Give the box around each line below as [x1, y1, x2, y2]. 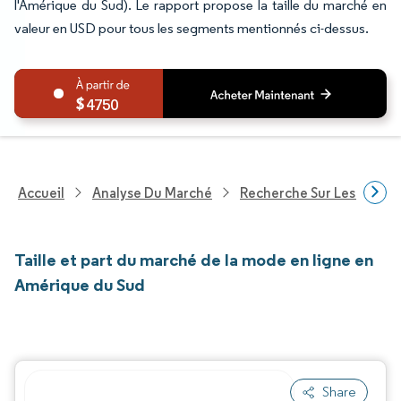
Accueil [18, 183, 64, 201]
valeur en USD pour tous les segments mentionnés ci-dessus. [14, 20, 369, 37]
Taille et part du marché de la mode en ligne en [14, 249, 373, 270]
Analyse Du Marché [92, 183, 212, 201]
